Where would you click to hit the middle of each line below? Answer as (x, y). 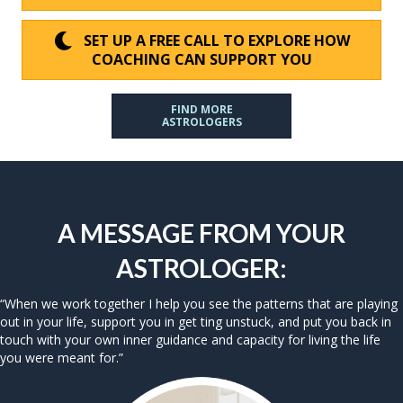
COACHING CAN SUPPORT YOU (201, 60)
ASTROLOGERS (201, 122)
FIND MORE (201, 110)
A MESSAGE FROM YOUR (201, 233)
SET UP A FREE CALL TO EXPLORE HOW (216, 41)
